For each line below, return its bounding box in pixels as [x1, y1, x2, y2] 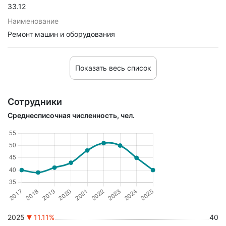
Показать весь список [75, 64, 151, 72]
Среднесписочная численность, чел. [8, 111, 135, 120]
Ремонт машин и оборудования [8, 30, 115, 38]
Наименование [8, 17, 59, 25]
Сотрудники [8, 96, 62, 107]
